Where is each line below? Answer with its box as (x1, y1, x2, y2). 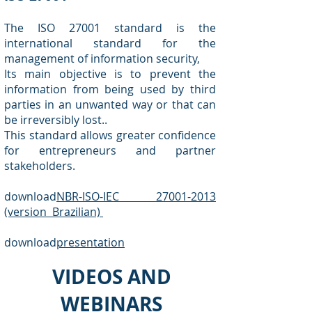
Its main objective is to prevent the (4, 66, 216, 81)
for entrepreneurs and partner (4, 143, 216, 158)
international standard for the (4, 36, 216, 51)
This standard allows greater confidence (4, 127, 216, 143)
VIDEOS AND (52, 263, 171, 290)
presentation (56, 235, 125, 250)
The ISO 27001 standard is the (4, 20, 216, 36)
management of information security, (4, 51, 200, 66)
